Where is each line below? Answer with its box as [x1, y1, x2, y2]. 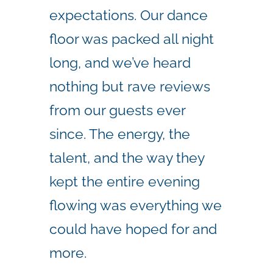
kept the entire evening [49, 172, 200, 190]
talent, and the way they [49, 149, 204, 166]
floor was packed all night [49, 30, 214, 47]
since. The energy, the [49, 125, 190, 142]
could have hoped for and [49, 220, 217, 237]
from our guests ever [49, 101, 185, 118]
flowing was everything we [49, 196, 222, 213]
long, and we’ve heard [49, 54, 191, 71]
